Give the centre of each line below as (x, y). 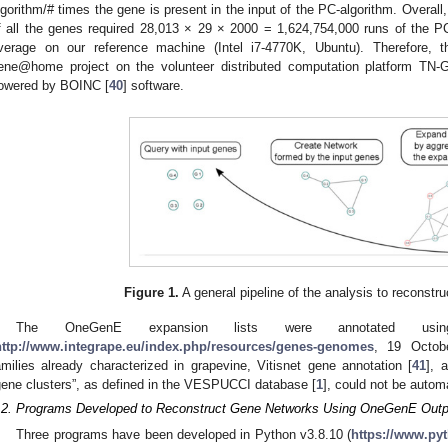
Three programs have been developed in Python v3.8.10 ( (184, 435)
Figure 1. (152, 293)
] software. (153, 86)
